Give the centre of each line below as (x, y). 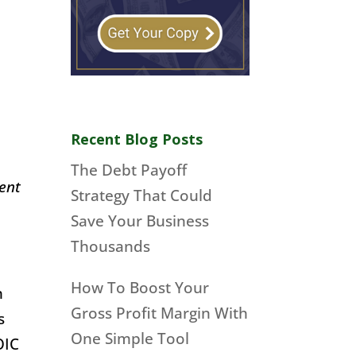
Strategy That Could (142, 196)
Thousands (111, 247)
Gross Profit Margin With (160, 313)
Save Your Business (140, 221)
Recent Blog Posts (137, 139)
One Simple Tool (130, 338)
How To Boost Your (140, 287)
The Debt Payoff (129, 170)
